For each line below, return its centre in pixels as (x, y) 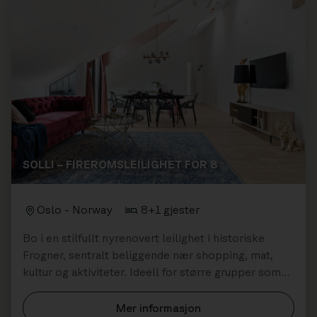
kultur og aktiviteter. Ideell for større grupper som (152, 272)
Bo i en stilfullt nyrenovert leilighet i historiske (144, 238)
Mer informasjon (158, 308)
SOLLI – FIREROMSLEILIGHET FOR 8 (120, 165)
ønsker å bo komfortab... (86, 289)
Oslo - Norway (75, 210)
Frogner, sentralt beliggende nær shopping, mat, (148, 255)
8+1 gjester (170, 210)
